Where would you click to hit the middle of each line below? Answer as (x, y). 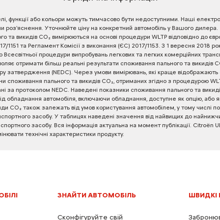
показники (114, 90)
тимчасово (104, 19)
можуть (77, 19)
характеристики (72, 134)
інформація (82, 125)
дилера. (206, 28)
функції (18, 19)
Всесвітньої (20, 54)
